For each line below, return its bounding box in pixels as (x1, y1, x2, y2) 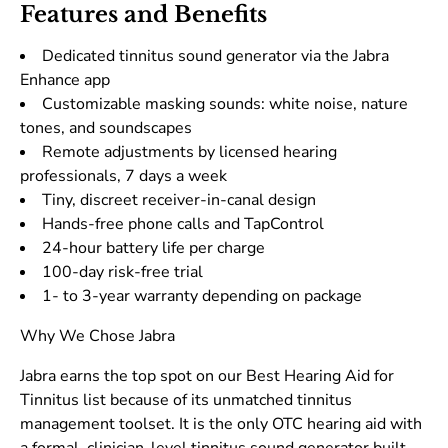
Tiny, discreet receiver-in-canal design (42, 189, 316, 212)
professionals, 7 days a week (20, 165, 227, 188)
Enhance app (20, 69, 110, 92)
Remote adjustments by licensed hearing (42, 141, 337, 164)
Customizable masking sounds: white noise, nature (42, 93, 408, 116)
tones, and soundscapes (20, 117, 192, 140)
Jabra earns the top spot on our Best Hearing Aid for (20, 365, 394, 388)
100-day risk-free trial (42, 261, 203, 284)
